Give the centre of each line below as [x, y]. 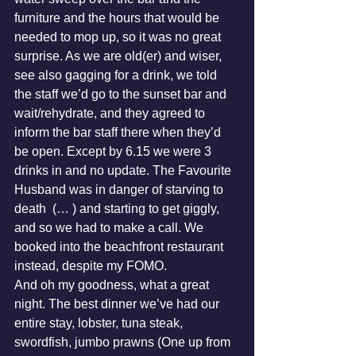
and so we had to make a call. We [110, 228]
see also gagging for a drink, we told [117, 75]
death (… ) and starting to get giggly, [118, 209]
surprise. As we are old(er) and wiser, [120, 56]
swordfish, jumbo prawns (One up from [124, 342]
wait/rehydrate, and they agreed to [111, 113]
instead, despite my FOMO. [91, 266]
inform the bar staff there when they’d [119, 132]
